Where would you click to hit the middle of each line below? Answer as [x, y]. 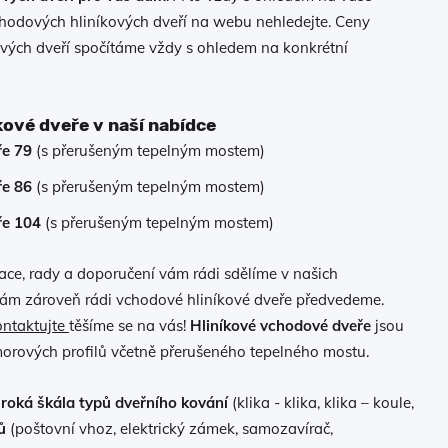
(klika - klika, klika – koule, [320, 402]
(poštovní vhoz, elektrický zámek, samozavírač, [169, 428]
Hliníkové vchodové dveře [280, 325]
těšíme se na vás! [129, 325]
